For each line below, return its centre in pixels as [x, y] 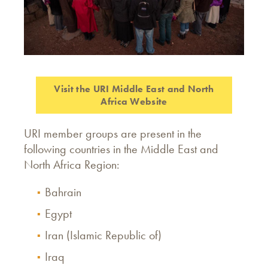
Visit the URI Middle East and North [134, 89]
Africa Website [134, 101]
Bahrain [63, 192]
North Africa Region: [73, 165]
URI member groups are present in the [113, 133]
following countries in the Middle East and [121, 149]
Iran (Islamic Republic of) [103, 235]
